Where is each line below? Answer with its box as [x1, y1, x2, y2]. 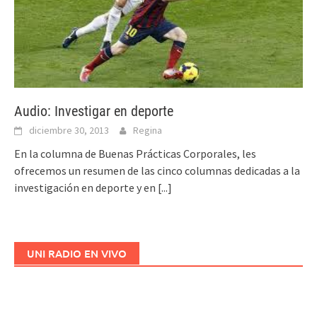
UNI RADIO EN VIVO [27, 246, 127, 260]
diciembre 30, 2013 [29, 123, 109, 137]
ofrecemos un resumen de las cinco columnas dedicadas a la [14, 163, 300, 178]
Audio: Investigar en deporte [14, 102, 173, 120]
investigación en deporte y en [14, 180, 158, 195]
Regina [133, 123, 162, 137]
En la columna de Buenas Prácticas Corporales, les [14, 146, 256, 161]
